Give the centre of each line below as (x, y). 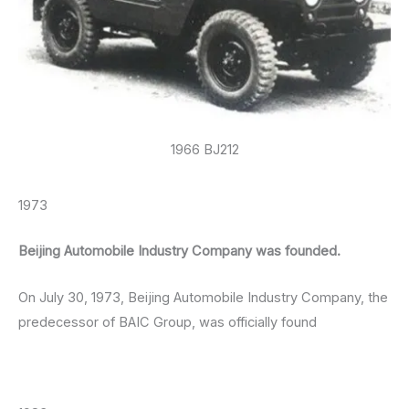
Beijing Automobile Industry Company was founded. (179, 252)
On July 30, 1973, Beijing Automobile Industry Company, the (203, 297)
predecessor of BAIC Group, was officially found (168, 322)
